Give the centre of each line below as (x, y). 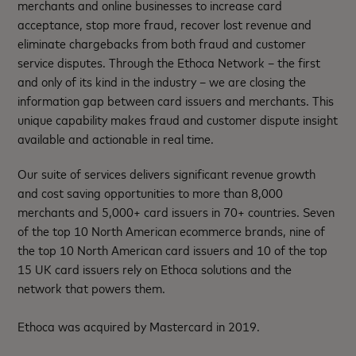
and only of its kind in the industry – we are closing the (162, 81)
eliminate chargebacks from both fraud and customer (162, 43)
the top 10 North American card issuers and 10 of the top (173, 249)
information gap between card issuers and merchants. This (176, 100)
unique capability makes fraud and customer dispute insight (178, 119)
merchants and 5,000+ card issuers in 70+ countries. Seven (176, 211)
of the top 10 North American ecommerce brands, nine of (172, 230)
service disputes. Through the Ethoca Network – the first (169, 62)
